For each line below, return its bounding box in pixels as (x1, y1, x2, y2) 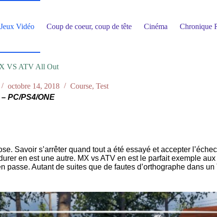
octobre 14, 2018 (7, 82, 60, 91)
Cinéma (143, 22, 168, 31)
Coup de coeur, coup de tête (46, 22, 132, 31)
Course (70, 82, 92, 91)
